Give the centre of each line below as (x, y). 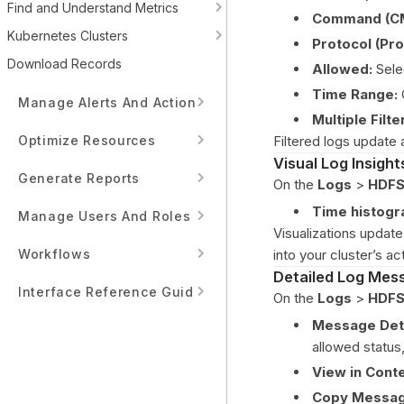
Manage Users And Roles (105, 216)
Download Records (64, 64)
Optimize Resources (87, 140)
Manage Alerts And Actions (111, 102)
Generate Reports (79, 178)
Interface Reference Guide (110, 291)
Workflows (55, 253)
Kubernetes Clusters (68, 36)
